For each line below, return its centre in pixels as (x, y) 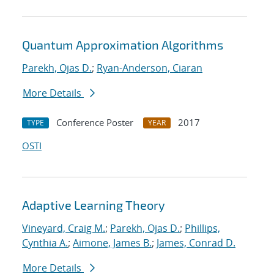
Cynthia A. (45, 243)
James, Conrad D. (196, 243)
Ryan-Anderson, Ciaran (150, 68)
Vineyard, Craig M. (64, 228)
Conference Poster (95, 123)
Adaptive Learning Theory (94, 205)
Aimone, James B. (112, 243)
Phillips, (202, 228)
